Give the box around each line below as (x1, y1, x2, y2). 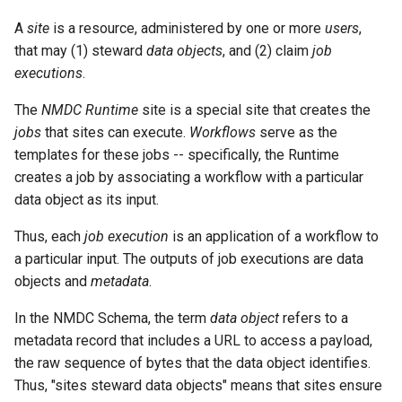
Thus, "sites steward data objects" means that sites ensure (14, 377, 382, 394)
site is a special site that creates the (138, 101, 371, 118)
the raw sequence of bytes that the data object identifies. (14, 354, 371, 371)
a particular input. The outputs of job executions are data (14, 250, 363, 267)
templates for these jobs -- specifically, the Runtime (14, 146, 339, 163)
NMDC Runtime (41, 101, 138, 118)
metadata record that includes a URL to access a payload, (14, 332, 372, 349)
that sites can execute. (41, 124, 189, 141)
